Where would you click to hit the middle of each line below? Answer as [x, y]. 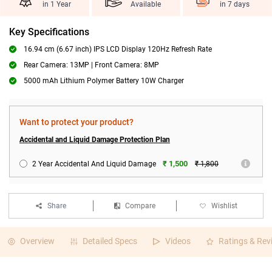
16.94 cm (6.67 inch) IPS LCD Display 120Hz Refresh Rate [118, 49]
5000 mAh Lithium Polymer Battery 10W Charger [104, 81]
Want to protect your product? [76, 122]
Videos [178, 241]
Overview [37, 241]
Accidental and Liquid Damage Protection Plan [95, 140]
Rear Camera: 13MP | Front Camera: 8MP [91, 65]
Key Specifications [49, 32]
